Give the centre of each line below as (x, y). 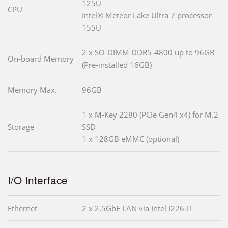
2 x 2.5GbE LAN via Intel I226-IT (137, 208)
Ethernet (22, 208)
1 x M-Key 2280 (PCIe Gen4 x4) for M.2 (150, 115)
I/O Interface (38, 180)
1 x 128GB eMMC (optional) (131, 139)
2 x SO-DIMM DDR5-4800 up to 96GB (148, 53)
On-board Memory (41, 59)
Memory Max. (32, 90)
